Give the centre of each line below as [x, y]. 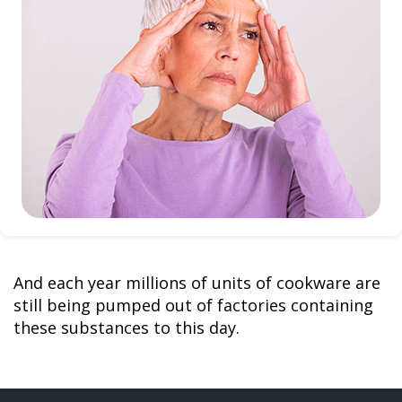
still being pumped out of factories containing [193, 305]
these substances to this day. [127, 327]
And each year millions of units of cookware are [197, 282]
